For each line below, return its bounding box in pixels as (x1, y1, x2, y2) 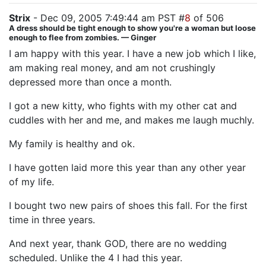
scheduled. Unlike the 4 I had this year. (9, 252, 182, 264)
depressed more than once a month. (9, 76, 172, 88)
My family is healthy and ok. (9, 138, 135, 150)
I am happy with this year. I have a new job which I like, (9, 47, 256, 59)
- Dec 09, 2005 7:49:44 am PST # (30, 12, 185, 24)
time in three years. (9, 214, 95, 226)
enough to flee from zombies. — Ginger (9, 33, 156, 42)
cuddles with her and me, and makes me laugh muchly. (9, 114, 254, 126)
